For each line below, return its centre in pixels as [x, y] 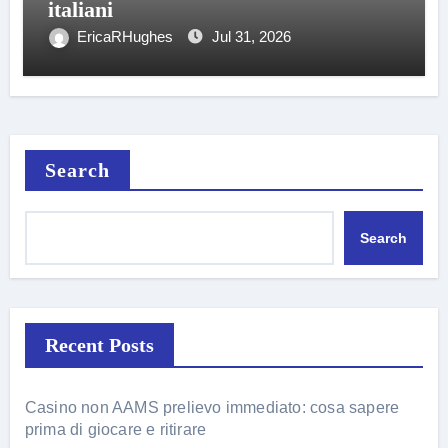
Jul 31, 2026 [251, 36]
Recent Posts [99, 345]
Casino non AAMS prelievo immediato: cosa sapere [212, 407]
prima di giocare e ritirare [115, 429]
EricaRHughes [126, 36]
